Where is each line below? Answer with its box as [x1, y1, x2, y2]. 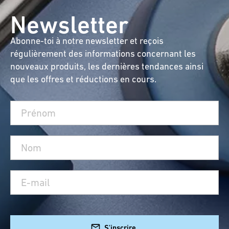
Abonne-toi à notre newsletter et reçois [10, 35, 164, 46]
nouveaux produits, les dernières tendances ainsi [10, 61, 203, 72]
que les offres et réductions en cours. [10, 74, 156, 84]
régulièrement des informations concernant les [10, 48, 196, 59]
